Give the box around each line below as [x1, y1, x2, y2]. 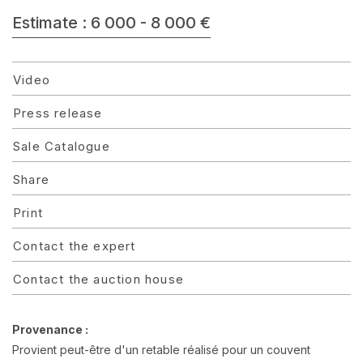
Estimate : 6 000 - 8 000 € [12, 13, 211, 32]
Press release [13, 105, 103, 121]
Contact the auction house [13, 271, 184, 287]
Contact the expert [13, 238, 136, 254]
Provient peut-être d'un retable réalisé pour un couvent [12, 343, 310, 357]
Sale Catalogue [13, 139, 110, 154]
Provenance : [12, 322, 88, 336]
